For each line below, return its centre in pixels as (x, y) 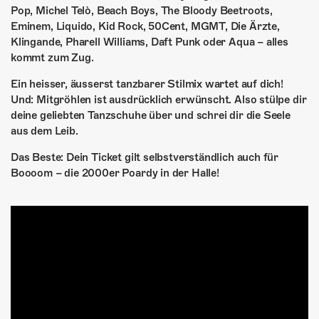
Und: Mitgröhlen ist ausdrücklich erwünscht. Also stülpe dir (159, 100)
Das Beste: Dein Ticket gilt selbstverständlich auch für (145, 158)
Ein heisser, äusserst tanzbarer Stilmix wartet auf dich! (147, 84)
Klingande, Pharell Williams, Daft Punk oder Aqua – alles (150, 42)
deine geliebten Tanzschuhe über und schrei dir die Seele (151, 116)
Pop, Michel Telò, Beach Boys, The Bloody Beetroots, (142, 11)
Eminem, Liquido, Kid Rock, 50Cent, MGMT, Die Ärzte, (145, 27)
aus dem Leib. (45, 131)
